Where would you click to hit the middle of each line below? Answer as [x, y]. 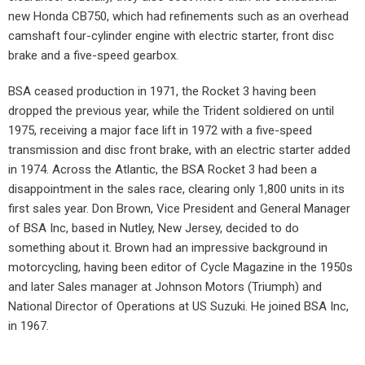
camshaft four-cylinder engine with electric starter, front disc [171, 36]
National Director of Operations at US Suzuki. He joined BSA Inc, [178, 307]
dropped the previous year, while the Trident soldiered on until [171, 111]
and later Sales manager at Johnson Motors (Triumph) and [165, 287]
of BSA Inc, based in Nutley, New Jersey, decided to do [154, 229]
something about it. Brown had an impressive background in [168, 248]
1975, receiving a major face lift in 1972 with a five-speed [160, 131]
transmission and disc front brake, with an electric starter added [179, 150]
